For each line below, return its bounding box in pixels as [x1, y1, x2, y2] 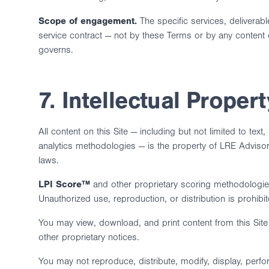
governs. [38, 44, 73, 55]
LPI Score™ [38, 179, 90, 190]
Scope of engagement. [38, 16, 137, 26]
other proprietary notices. [38, 232, 139, 243]
